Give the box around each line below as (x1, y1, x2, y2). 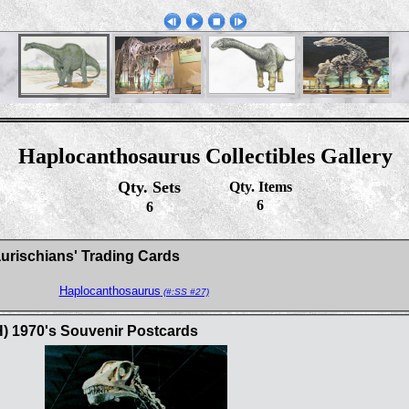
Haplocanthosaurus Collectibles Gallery (17, 144, 393, 168)
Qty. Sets (118, 178, 181, 196)
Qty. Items (228, 179, 292, 194)
